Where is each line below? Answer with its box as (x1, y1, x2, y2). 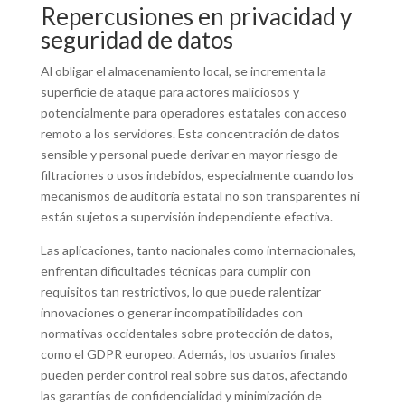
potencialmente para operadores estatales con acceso (40, 105, 347, 120)
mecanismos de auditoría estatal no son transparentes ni (40, 188, 360, 203)
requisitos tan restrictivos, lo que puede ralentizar (40, 284, 321, 299)
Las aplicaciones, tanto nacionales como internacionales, (40, 242, 356, 258)
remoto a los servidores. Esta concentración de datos (40, 126, 340, 141)
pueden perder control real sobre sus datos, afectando (40, 367, 348, 382)
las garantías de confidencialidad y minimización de (40, 388, 322, 403)
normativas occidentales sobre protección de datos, (40, 325, 333, 341)
